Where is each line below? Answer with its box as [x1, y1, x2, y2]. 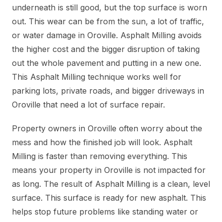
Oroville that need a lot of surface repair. [12, 100, 165, 110]
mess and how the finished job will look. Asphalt [12, 137, 192, 148]
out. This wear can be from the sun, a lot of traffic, [12, 16, 204, 27]
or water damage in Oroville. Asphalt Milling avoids [12, 30, 202, 41]
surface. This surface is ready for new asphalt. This [12, 193, 206, 203]
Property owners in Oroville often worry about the [12, 123, 202, 134]
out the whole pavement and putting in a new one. [12, 58, 201, 68]
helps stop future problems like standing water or [12, 207, 198, 217]
